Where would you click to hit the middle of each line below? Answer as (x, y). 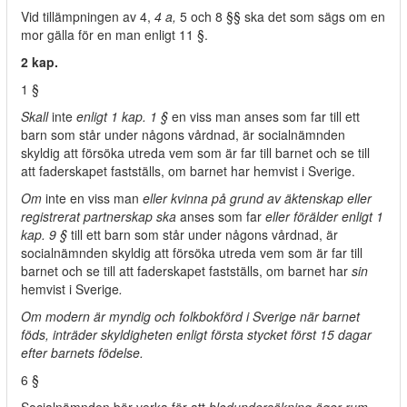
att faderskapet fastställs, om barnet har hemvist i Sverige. (188, 171)
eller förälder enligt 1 (323, 216)
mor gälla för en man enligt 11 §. (114, 35)
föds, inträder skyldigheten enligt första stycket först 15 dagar (196, 334)
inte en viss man (92, 198)
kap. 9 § (46, 234)
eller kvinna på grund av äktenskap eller (255, 198)
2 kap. (40, 62)
